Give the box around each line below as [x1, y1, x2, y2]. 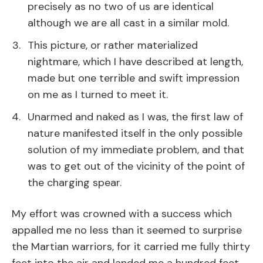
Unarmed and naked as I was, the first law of [28, 110, 243, 124]
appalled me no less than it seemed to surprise [12, 223, 242, 238]
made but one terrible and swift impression [28, 71, 240, 86]
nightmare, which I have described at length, [28, 55, 243, 69]
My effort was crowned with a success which [12, 207, 232, 221]
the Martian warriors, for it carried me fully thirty [12, 240, 250, 254]
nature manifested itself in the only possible [28, 126, 242, 141]
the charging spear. [28, 176, 122, 190]
